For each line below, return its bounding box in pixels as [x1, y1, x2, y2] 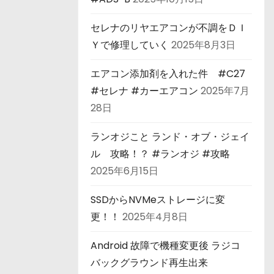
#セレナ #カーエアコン [91, 83, 198, 98]
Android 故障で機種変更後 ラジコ [91, 238, 240, 253]
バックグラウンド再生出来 [91, 255, 208, 270]
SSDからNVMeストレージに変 [91, 192, 225, 207]
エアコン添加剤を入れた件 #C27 [91, 66, 245, 81]
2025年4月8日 [122, 209, 188, 224]
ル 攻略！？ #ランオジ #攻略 [91, 146, 230, 161]
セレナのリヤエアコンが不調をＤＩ [91, 20, 247, 35]
